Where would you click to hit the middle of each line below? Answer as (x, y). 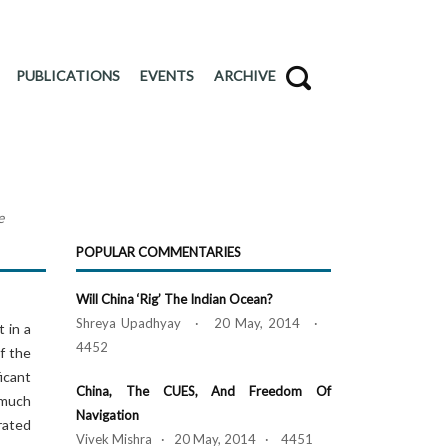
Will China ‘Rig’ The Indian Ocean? (174, 299)
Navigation (107, 415)
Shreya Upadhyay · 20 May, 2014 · (203, 323)
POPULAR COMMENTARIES (158, 252)
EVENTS (167, 75)
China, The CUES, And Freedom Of (203, 391)
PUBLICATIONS (68, 75)
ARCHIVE (245, 75)
